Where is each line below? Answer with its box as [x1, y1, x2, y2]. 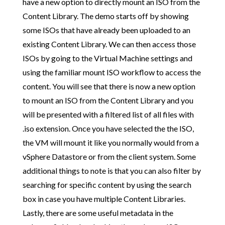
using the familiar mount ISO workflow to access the [22, 67, 201, 77]
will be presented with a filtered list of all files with [22, 109, 194, 119]
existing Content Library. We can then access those [22, 39, 196, 49]
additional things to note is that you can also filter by [22, 165, 201, 175]
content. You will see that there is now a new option [22, 81, 195, 91]
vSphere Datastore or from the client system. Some [22, 151, 196, 161]
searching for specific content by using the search [22, 179, 191, 189]
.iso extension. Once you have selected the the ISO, [22, 123, 194, 133]
